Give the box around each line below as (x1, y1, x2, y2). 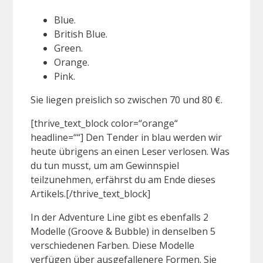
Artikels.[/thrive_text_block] (31, 187, 150, 201)
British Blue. (54, 28, 107, 41)
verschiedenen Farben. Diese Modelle (31, 239, 194, 252)
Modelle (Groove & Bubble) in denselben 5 (31, 225, 215, 238)
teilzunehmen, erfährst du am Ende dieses (31, 173, 215, 187)
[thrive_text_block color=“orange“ (31, 117, 178, 130)
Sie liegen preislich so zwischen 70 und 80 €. (31, 93, 222, 107)
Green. (54, 42, 83, 55)
